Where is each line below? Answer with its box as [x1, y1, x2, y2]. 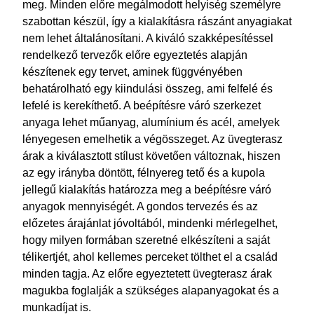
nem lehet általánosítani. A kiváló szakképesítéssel [22, 32, 273, 44]
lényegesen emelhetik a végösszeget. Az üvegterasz [22, 133, 282, 145]
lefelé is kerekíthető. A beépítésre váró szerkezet [22, 100, 261, 111]
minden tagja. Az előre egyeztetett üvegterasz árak [22, 268, 272, 280]
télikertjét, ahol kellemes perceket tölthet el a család [22, 251, 278, 263]
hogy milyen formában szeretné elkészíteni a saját [22, 234, 270, 246]
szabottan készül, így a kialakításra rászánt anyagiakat [22, 15, 292, 27]
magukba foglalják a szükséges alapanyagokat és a [22, 285, 279, 296]
